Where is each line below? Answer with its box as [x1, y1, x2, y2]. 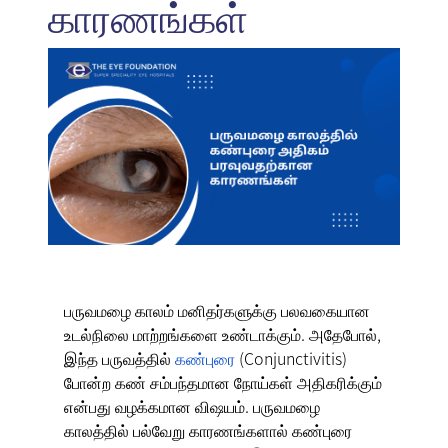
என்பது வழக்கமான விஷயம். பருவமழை [64, 394, 320, 419]
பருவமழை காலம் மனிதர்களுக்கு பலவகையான [64, 298, 370, 323]
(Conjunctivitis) [235, 346, 347, 371]
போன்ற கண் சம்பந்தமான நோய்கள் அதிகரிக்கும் [64, 370, 382, 395]
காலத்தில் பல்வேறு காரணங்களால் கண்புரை [64, 418, 352, 443]
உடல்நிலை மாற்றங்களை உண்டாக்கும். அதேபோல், [64, 322, 381, 347]
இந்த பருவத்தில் [64, 346, 175, 371]
